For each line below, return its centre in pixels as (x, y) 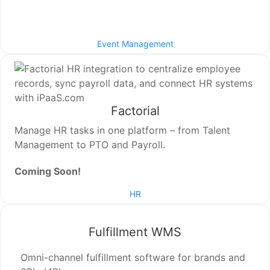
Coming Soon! (48, 171)
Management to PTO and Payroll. (90, 145)
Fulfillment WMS (135, 232)
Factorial (135, 111)
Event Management (135, 44)
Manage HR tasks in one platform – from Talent (123, 130)
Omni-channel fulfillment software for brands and (133, 258)
